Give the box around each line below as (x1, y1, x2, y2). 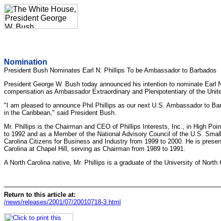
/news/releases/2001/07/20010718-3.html (4, 198, 121, 206)
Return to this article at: (4, 190, 75, 198)
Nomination (4, 58, 47, 66)
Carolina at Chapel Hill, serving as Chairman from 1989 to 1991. (4, 145, 185, 152)
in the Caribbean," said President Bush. (4, 109, 116, 116)
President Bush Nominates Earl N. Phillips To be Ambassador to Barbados (4, 67, 217, 74)
